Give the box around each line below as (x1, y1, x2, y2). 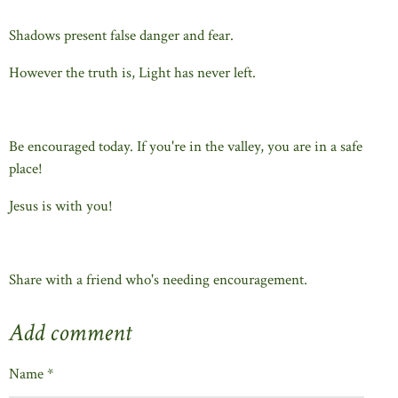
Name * (9, 363, 53, 384)
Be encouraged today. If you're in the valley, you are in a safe (9, 136, 362, 156)
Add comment (9, 316, 131, 350)
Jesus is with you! (9, 195, 113, 216)
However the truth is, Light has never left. (9, 62, 256, 83)
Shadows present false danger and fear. (9, 26, 234, 46)
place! (9, 158, 43, 179)
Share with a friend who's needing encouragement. (9, 269, 307, 290)
